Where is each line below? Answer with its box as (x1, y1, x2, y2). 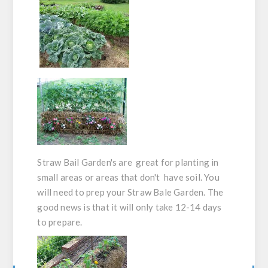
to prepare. (37, 217, 83, 228)
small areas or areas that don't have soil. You (37, 172, 220, 183)
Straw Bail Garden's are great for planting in (37, 157, 219, 168)
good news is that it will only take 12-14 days (37, 202, 222, 213)
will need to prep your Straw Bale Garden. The (37, 187, 224, 198)
